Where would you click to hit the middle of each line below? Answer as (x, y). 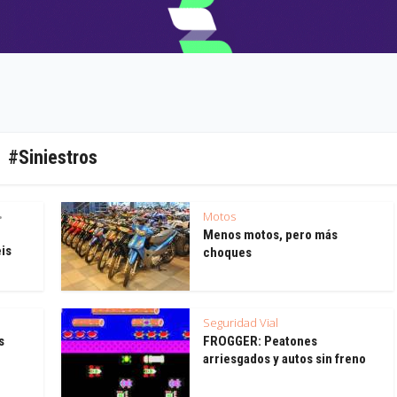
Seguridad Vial (241, 322)
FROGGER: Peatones (260, 341)
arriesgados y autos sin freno (284, 358)
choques (227, 252)
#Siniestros (52, 157)
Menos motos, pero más (270, 234)
